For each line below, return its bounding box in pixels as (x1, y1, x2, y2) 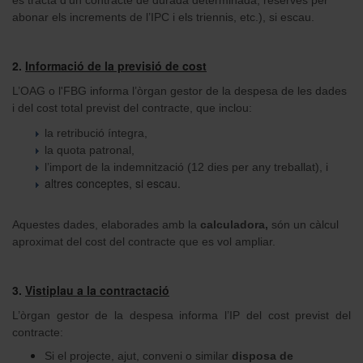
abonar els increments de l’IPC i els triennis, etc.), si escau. (12, 10, 314, 23)
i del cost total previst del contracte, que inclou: (12, 100, 252, 114)
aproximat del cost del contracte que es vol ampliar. (12, 234, 275, 248)
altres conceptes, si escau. (45, 174, 184, 191)
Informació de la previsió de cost (25, 57, 207, 74)
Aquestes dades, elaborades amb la (12, 217, 200, 231)
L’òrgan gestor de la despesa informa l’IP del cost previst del (12, 308, 351, 322)
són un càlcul (271, 217, 339, 231)
